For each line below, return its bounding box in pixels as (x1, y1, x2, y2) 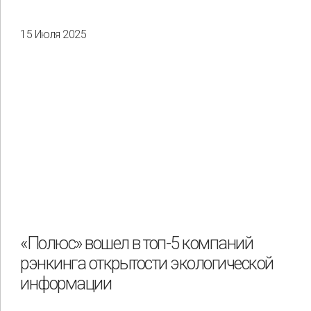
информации (20, 273, 112, 294)
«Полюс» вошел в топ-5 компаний (20, 233, 253, 253)
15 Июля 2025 (20, 28, 86, 42)
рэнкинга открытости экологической (20, 253, 274, 274)
